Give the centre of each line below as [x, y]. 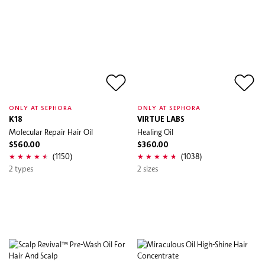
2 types [21, 168]
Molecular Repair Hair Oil [51, 132]
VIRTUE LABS [161, 119]
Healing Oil [155, 132]
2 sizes [148, 168]
